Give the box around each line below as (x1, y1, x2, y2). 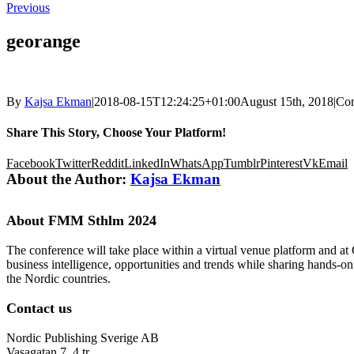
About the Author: (6, 171, 130, 188)
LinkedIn (124, 156, 170, 171)
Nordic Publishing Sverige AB (6, 331, 159, 345)
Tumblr (224, 156, 260, 171)
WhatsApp (170, 156, 224, 171)
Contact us (6, 300, 72, 317)
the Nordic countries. (6, 272, 111, 286)
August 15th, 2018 (240, 94, 333, 108)
